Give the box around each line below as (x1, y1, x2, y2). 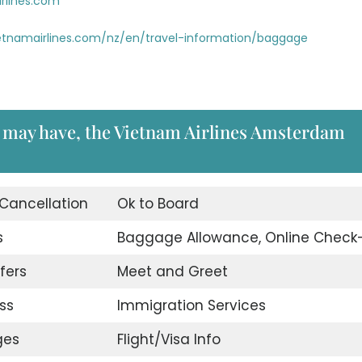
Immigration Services (116, 295, 266, 315)
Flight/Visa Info (116, 329, 221, 349)
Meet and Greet (116, 261, 228, 281)
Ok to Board (116, 193, 199, 213)
